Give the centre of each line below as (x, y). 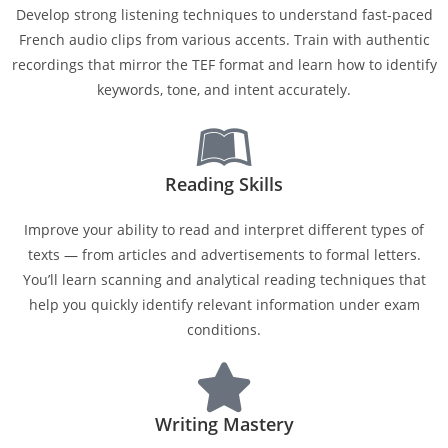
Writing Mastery (224, 424)
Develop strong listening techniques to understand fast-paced (224, 14)
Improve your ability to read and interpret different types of (224, 229)
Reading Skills (224, 184)
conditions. (224, 329)
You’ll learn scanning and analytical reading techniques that (224, 279)
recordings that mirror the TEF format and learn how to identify (224, 64)
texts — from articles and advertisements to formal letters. (224, 254)
